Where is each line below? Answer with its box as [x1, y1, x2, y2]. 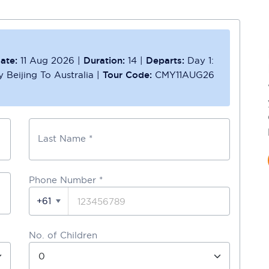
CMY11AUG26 [155, 69, 214, 80]
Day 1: [187, 55, 214, 66]
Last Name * [38, 133, 92, 144]
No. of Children [29, 229, 97, 241]
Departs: [146, 55, 187, 66]
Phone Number [29, 174, 96, 186]
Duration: [83, 55, 128, 66]
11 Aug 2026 [20, 55, 74, 66]
